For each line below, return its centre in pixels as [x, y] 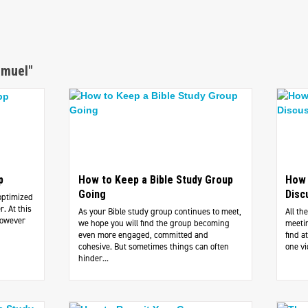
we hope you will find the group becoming [154, 223]
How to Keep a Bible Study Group [155, 180]
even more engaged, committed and [143, 235]
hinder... [93, 258]
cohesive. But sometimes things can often [153, 247]
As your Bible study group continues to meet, [159, 212]
